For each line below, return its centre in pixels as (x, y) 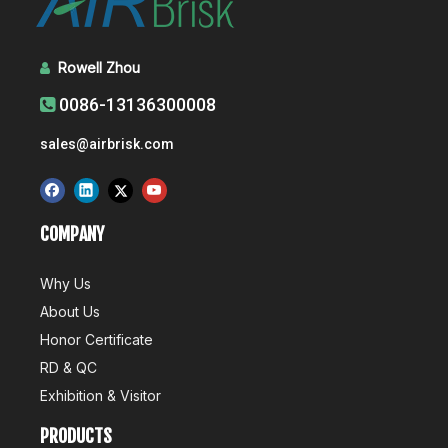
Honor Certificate (96, 340)
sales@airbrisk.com (107, 143)
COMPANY (72, 234)
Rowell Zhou (103, 67)
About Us (70, 312)
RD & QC (68, 368)
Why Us (65, 284)
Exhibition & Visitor (100, 396)
